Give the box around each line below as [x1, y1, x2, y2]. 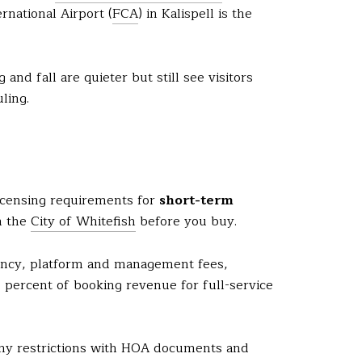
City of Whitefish [31, 211, 136, 233]
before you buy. [136, 211, 237, 233]
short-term [159, 190, 234, 212]
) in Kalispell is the [138, 3, 252, 25]
